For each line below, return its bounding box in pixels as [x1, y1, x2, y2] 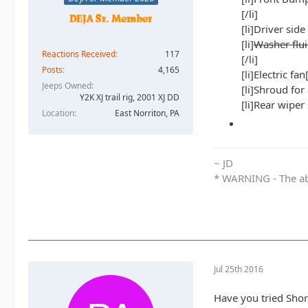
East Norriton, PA [115, 107, 179, 119]
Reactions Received [42, 47, 115, 60]
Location [42, 107, 74, 119]
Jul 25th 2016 [214, 263, 263, 275]
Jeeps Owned [42, 79, 91, 91]
